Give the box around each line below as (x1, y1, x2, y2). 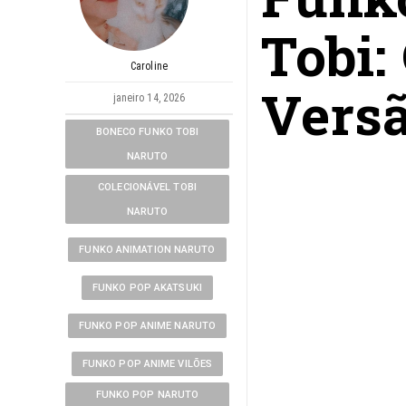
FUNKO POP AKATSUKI (92, 282, 202, 294)
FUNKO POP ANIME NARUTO (78, 320, 217, 332)
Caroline (130, 60, 168, 72)
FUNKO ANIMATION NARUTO (79, 244, 216, 256)
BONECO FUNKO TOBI (95, 126, 199, 138)
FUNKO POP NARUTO (95, 389, 199, 401)
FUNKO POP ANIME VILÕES (82, 358, 213, 370)
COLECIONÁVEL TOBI (98, 181, 197, 193)
